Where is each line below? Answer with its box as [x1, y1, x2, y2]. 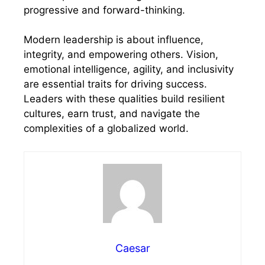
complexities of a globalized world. [24, 122, 189, 135]
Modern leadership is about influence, [24, 34, 203, 46]
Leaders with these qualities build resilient [24, 93, 225, 105]
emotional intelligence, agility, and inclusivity [24, 63, 234, 76]
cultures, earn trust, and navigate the [24, 108, 200, 120]
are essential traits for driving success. [24, 78, 207, 91]
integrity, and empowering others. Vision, [24, 49, 218, 61]
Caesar [115, 241, 150, 254]
